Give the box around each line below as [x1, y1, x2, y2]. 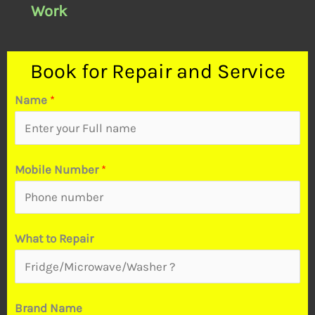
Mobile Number [15, 162, 101, 176]
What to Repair [15, 231, 94, 245]
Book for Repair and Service [30, 59, 285, 83]
